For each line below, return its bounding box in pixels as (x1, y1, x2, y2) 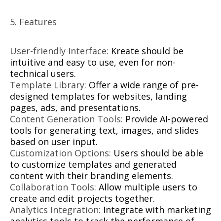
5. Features (10, 16, 57, 28)
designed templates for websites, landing (10, 90, 187, 103)
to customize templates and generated (10, 158, 177, 171)
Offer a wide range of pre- (86, 79, 199, 91)
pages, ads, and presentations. (10, 102, 141, 114)
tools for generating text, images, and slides (10, 124, 199, 137)
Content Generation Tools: (10, 113, 123, 125)
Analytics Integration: (10, 204, 101, 216)
